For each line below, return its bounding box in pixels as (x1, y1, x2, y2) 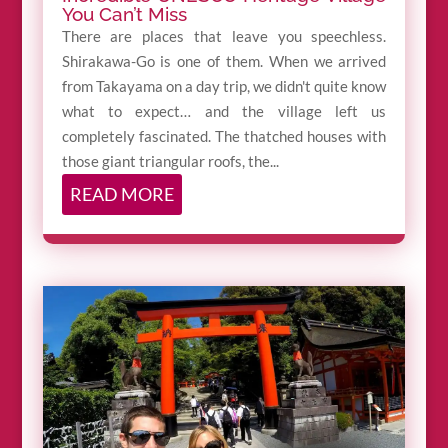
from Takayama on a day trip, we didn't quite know (61, 77, 387, 96)
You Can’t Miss (61, 3, 187, 26)
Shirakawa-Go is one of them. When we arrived (61, 52, 387, 71)
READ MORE (69, 183, 174, 206)
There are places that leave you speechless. (61, 27, 387, 46)
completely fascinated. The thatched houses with (61, 127, 387, 146)
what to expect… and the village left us (61, 102, 387, 121)
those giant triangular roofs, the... (61, 152, 279, 171)
